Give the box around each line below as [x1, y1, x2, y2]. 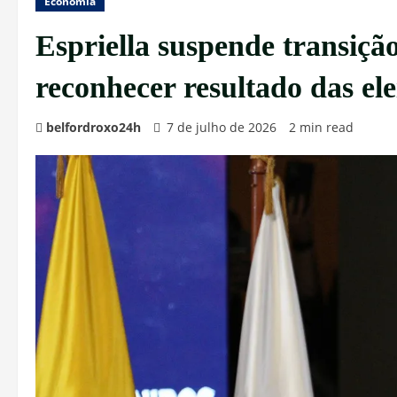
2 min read [289, 119, 354, 136]
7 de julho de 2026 [163, 119, 280, 136]
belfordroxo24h [46, 119, 141, 136]
